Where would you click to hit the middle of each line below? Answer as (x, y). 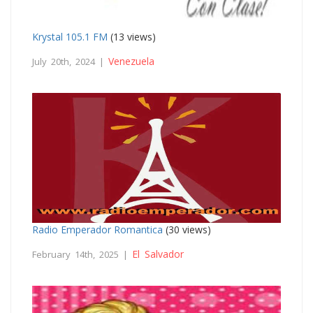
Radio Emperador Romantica (97, 230)
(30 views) (187, 230)
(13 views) (132, 36)
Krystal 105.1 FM (70, 36)
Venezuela (131, 61)
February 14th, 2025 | (82, 255)
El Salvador (158, 254)
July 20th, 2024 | (70, 61)
